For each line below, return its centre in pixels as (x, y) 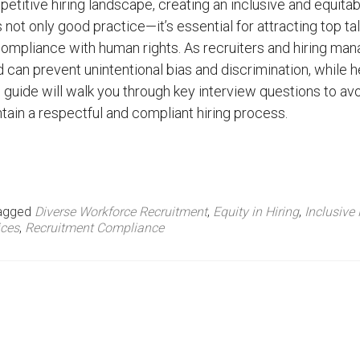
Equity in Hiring (256, 212)
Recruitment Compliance (94, 228)
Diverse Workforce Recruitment (121, 212)
